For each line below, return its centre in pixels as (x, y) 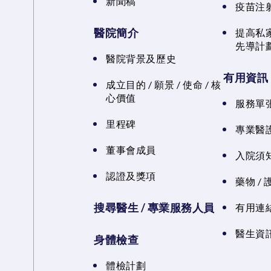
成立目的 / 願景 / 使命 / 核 (164, 84)
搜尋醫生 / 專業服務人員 (154, 207)
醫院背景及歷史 (141, 58)
